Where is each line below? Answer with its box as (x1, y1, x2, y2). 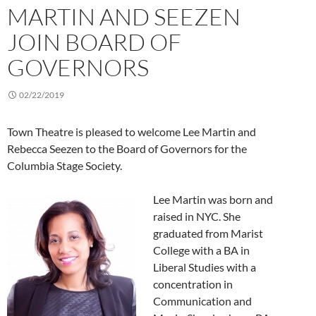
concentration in (153, 277, 233, 291)
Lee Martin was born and (153, 193, 273, 207)
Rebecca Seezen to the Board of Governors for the (7, 142, 247, 156)
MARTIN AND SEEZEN (7, 2, 241, 32)
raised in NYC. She (153, 209, 241, 224)
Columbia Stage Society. (7, 159, 122, 173)
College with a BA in (153, 243, 250, 257)
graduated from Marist (153, 226, 263, 241)
